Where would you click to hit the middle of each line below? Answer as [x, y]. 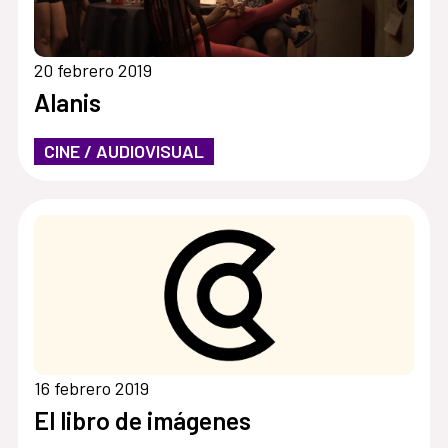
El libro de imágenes [142, 420]
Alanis [67, 102]
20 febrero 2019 [92, 70]
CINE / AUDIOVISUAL [123, 151]
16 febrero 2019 [91, 388]
